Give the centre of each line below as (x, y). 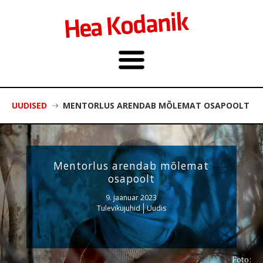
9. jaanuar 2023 (131, 197)
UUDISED (29, 105)
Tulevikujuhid (118, 208)
